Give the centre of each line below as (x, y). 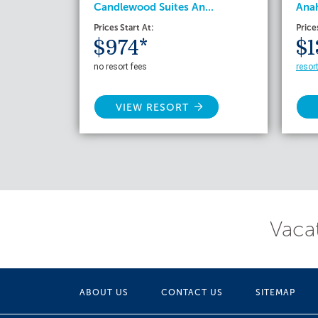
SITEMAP (275, 292)
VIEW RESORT (152, 107)
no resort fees (120, 66)
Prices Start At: (124, 27)
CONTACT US (192, 292)
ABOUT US (104, 292)
